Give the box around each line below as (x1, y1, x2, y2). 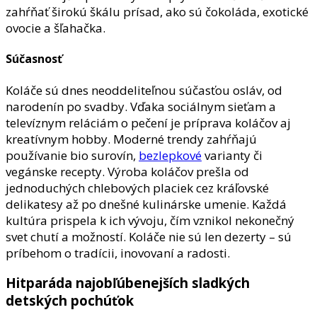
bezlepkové (139, 146, 202, 163)
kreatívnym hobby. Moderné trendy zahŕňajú (6, 130, 257, 147)
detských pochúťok (6, 292, 134, 310)
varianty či (202, 146, 263, 163)
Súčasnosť (6, 51, 62, 67)
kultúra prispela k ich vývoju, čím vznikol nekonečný (6, 212, 294, 229)
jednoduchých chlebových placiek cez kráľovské (6, 179, 269, 196)
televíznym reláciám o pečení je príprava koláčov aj (6, 114, 291, 131)
